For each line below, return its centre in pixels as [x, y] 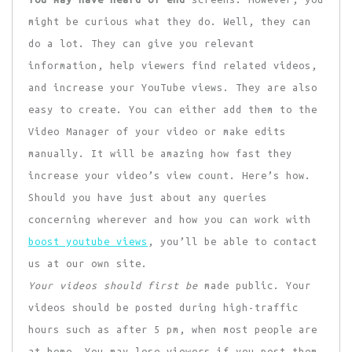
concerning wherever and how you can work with [170, 220]
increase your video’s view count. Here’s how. [170, 176]
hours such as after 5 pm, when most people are [173, 330]
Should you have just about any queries [148, 198]
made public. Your [255, 286]
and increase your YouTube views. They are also [173, 88]
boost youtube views [88, 242]
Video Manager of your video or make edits [157, 132]
